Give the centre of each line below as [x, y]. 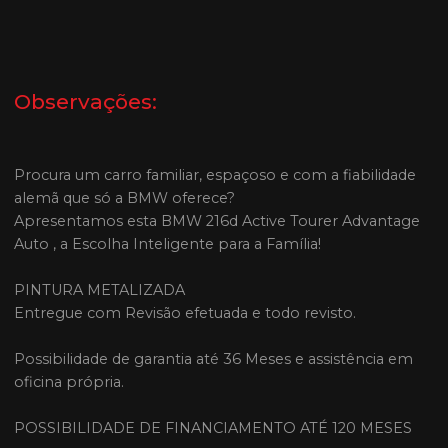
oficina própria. [69, 381]
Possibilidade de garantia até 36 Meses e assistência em [214, 358]
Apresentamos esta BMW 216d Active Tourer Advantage [217, 220]
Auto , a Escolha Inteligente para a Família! [168, 243]
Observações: [86, 101]
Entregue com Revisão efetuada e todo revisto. [185, 312]
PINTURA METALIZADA [100, 289]
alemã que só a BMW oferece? [125, 197]
